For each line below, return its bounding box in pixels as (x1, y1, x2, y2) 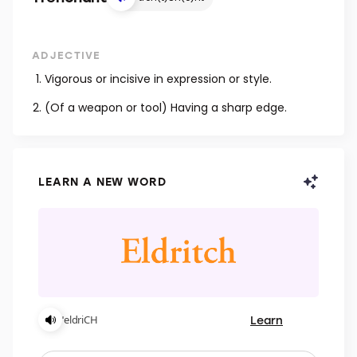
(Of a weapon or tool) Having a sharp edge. (45, 100, 287, 116)
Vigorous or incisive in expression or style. (45, 71, 272, 87)
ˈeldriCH (62, 312, 98, 327)
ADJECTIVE (32, 48, 101, 61)
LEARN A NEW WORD (38, 174, 167, 189)
